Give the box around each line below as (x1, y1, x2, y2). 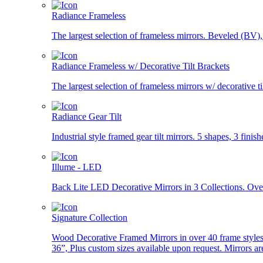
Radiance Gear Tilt (52, 112, 122, 122)
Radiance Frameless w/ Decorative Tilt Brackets (52, 61, 230, 71)
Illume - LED (52, 162, 102, 172)
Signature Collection (52, 213, 127, 222)
